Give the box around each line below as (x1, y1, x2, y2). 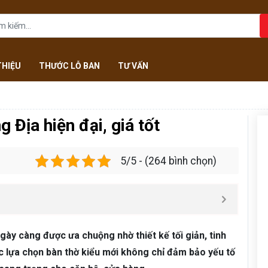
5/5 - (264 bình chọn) (120, 154, 217, 167)
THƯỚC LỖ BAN (38, 61, 100, 71)
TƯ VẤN (117, 61, 148, 71)
